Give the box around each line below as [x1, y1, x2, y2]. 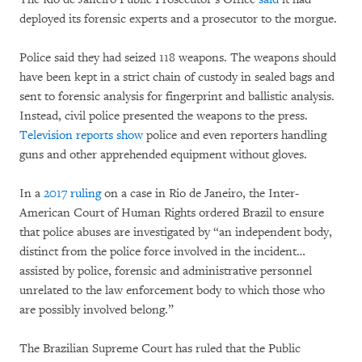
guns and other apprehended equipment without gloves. [19, 146, 307, 162]
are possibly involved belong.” [19, 301, 177, 318]
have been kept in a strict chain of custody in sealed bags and [19, 69, 335, 85]
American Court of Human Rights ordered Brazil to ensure [19, 204, 324, 221]
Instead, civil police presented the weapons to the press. [19, 107, 308, 124]
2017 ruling [44, 185, 101, 201]
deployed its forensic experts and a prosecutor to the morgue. [19, 11, 340, 27]
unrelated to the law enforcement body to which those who [19, 282, 325, 298]
